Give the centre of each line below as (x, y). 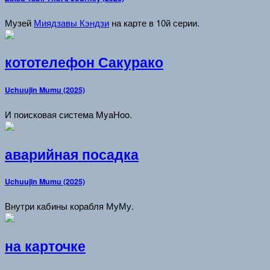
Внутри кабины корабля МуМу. (69, 206)
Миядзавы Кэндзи (71, 22)
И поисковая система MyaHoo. (68, 114)
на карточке (45, 246)
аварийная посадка (72, 154)
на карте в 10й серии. (154, 22)
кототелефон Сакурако (84, 62)
